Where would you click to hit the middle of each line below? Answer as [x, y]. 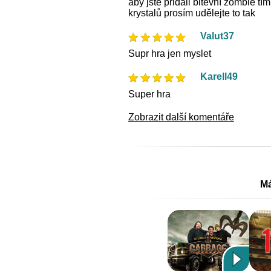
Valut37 [217, 36]
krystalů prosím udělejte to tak [192, 13]
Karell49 [219, 76]
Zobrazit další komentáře [181, 117]
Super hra [149, 94]
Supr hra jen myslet [170, 53]
